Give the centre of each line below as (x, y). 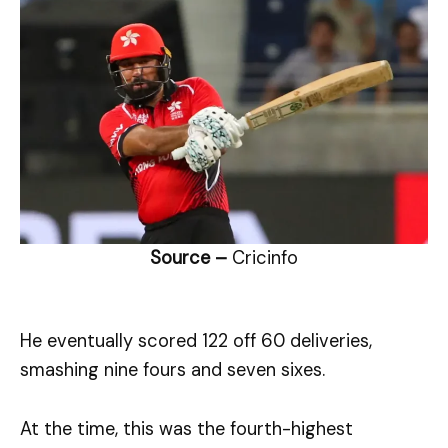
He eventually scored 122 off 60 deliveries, (196, 341)
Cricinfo (265, 257)
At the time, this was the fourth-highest (186, 428)
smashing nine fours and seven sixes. (172, 370)
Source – (191, 257)
